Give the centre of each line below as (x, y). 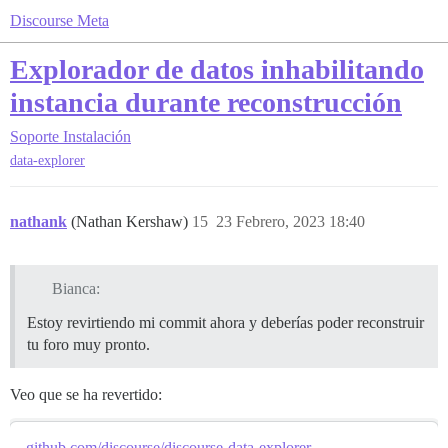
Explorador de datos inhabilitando (217, 69)
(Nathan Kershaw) (131, 222)
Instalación (97, 136)
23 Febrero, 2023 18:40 (290, 222)
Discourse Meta (59, 20)
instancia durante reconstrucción (206, 102)
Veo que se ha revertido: (86, 395)
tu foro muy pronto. (88, 345)
